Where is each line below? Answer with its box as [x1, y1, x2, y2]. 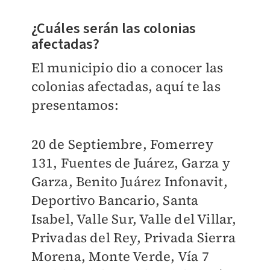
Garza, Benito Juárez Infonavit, [31, 172, 228, 191]
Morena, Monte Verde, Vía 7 [31, 247, 209, 266]
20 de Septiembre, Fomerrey [31, 135, 213, 154]
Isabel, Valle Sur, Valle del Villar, [31, 210, 236, 228]
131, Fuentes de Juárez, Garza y [31, 154, 230, 172]
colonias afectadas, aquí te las [31, 77, 221, 96]
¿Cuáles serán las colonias [31, 18, 196, 40]
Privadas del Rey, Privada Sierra [31, 228, 236, 247]
